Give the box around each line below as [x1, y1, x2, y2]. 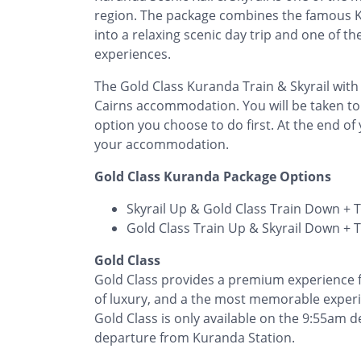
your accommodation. [94, 135, 229, 153]
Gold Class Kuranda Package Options [94, 167, 331, 185]
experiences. [94, 44, 171, 63]
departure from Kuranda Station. [94, 328, 295, 346]
